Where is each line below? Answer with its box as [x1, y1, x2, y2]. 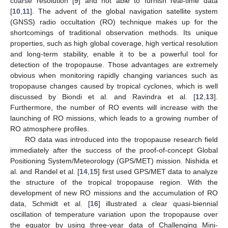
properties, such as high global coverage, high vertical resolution [10, 39, 218, 47]
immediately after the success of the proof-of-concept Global [10, 146, 218, 154]
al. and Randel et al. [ [10, 167, 80, 176]
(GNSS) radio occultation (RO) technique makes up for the [10, 17, 218, 26]
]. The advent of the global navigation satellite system [30, 7, 218, 15]
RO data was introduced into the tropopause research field [24, 135, 218, 144]
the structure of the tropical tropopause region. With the [10, 178, 218, 186]
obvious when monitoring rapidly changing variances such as [10, 71, 218, 79]
